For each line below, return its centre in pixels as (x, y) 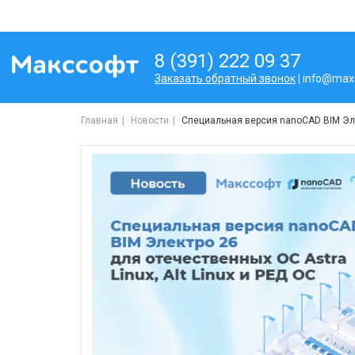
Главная (99, 120)
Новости (150, 120)
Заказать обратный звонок (225, 78)
